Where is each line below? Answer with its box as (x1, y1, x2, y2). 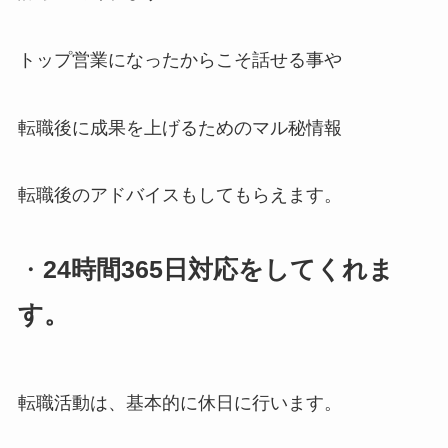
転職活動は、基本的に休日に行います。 (17, 393, 342, 414)
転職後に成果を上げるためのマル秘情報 (17, 117, 342, 138)
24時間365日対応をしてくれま (42, 255, 394, 284)
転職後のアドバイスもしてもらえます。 (17, 185, 342, 206)
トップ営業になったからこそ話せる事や (17, 49, 342, 70)
